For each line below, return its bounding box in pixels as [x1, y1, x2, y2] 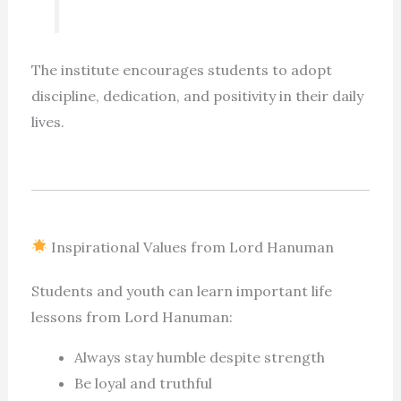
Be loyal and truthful [73, 373, 212, 392]
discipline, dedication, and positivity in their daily [30, 86, 363, 105]
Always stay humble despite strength [73, 347, 325, 366]
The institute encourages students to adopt [30, 60, 332, 79]
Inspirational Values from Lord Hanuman [47, 237, 334, 256]
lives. [30, 112, 64, 131]
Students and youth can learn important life [30, 281, 332, 300]
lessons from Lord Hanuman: [30, 307, 233, 326]
